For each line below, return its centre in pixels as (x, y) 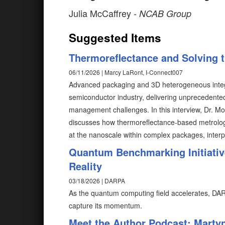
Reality (85, 166)
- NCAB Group (162, 13)
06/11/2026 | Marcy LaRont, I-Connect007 (126, 72)
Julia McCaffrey (101, 13)
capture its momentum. (105, 205)
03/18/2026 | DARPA (97, 180)
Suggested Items (115, 37)
